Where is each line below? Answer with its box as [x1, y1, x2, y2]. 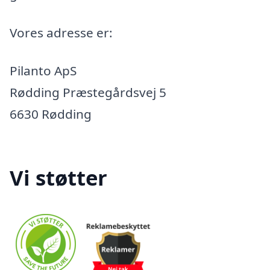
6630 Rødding [10, 105, 92, 123]
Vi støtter [10, 163, 107, 192]
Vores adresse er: [10, 24, 113, 41]
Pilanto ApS [10, 62, 77, 80]
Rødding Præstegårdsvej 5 [10, 84, 166, 101]
